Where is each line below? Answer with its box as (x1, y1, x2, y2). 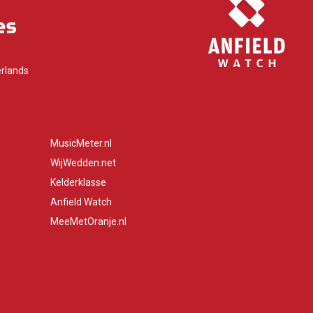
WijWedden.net (50, 156, 117, 168)
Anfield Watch (50, 196, 112, 208)
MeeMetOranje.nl (50, 215, 127, 227)
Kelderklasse (50, 176, 107, 188)
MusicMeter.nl (50, 137, 112, 149)
